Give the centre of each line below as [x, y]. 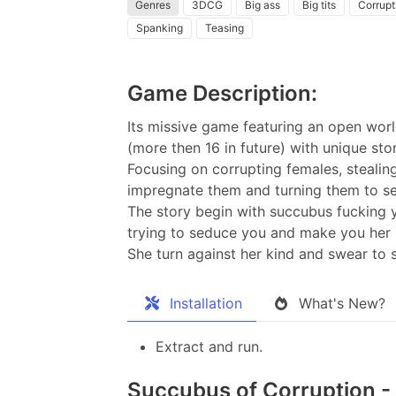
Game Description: [222, 93]
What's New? [342, 303]
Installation [206, 303]
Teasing [225, 27]
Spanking [160, 27]
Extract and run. [209, 346]
